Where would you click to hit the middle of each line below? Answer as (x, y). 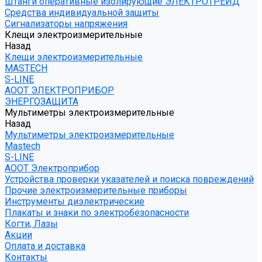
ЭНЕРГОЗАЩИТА (42, 101)
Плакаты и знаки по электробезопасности (97, 213)
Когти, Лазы (31, 224)
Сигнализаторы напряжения (66, 24)
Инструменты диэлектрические (75, 201)
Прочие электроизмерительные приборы (96, 190)
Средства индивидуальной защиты (82, 13)
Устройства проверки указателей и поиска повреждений (129, 179)
